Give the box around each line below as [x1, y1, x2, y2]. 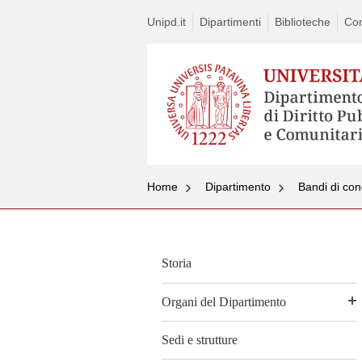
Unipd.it [147, 15, 186, 28]
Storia [162, 256, 192, 271]
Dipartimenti [200, 15, 261, 28]
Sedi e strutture [162, 332, 238, 347]
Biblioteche [275, 15, 330, 28]
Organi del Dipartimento [162, 294, 286, 309]
